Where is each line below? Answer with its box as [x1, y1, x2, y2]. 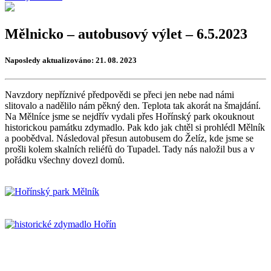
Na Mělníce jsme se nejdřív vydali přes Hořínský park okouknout [5, 111, 254, 122]
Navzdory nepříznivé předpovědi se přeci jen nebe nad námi [5, 90, 234, 100]
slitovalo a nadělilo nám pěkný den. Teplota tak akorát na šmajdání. [5, 100, 261, 111]
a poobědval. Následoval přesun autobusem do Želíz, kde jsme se [5, 133, 253, 144]
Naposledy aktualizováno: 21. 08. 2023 [5, 55, 137, 65]
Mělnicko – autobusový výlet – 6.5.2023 [5, 25, 247, 42]
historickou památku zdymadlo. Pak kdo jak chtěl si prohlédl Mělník [5, 122, 265, 133]
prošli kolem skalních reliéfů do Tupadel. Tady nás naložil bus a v [5, 144, 255, 155]
